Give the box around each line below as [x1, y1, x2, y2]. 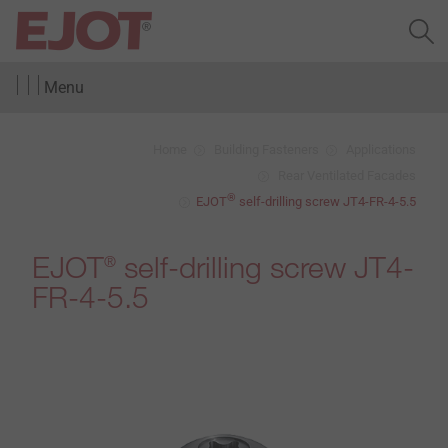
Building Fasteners [214, 142, 319, 157]
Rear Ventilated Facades [278, 168, 416, 183]
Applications [346, 142, 416, 157]
